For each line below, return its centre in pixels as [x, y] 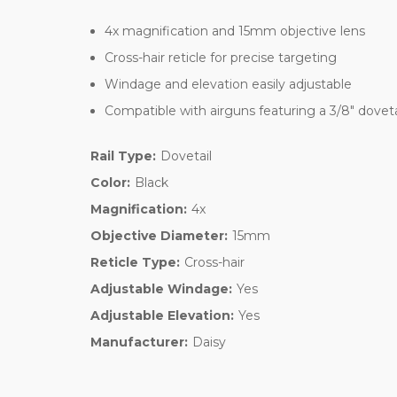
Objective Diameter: [159, 235]
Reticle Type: [135, 262]
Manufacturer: [139, 342]
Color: [110, 182]
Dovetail [186, 156]
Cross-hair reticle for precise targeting [221, 57]
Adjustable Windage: [161, 288]
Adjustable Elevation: [162, 315]
